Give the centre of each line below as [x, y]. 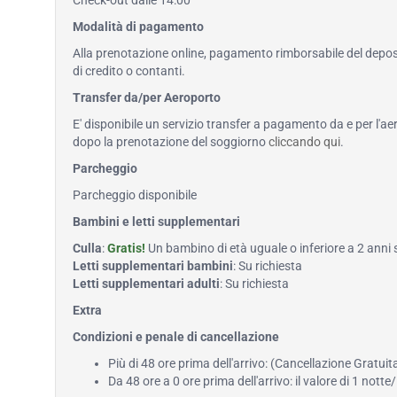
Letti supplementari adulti [146, 284]
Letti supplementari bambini [153, 266]
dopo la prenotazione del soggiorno [171, 142]
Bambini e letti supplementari [156, 222]
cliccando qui [304, 142]
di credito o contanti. [129, 71]
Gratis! [126, 248]
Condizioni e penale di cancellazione [176, 337]
